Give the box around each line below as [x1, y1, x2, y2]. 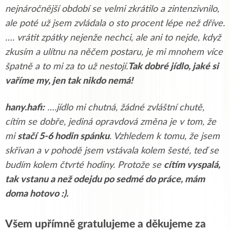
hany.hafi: [5, 103, 45, 112]
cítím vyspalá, [164, 160, 220, 170]
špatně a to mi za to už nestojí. [5, 62, 128, 71]
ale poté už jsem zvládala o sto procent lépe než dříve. [5, 18, 225, 28]
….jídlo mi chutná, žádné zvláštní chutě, [45, 103, 204, 112]
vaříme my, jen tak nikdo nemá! [5, 76, 133, 86]
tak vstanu [5, 175, 50, 184]
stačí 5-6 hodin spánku [17, 131, 109, 141]
